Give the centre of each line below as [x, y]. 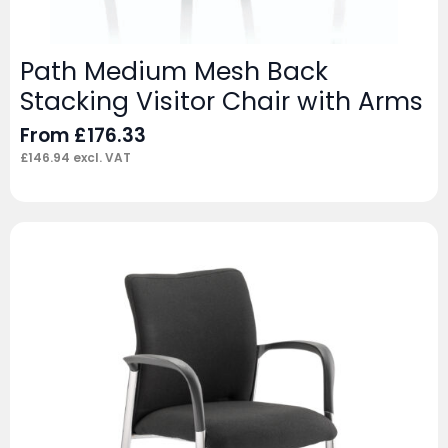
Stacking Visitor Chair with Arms [221, 101]
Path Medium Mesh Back [174, 71]
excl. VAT [100, 157]
